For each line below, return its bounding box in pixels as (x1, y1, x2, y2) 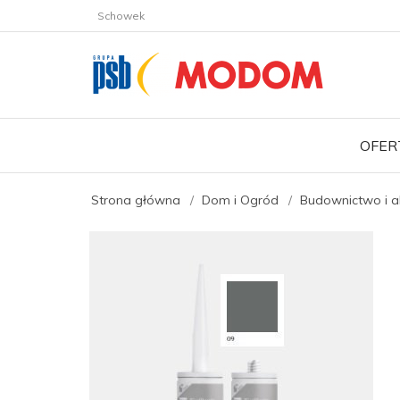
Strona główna (91, 192, 180, 208)
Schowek (97, 9, 145, 22)
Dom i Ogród (202, 192, 279, 208)
